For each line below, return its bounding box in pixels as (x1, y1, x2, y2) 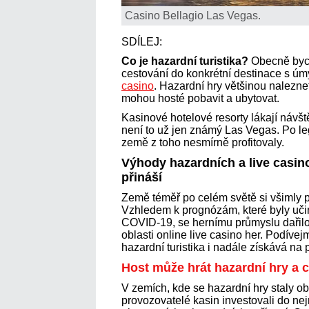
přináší (121, 170, 162, 184)
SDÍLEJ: (121, 35, 165, 48)
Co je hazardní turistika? (121, 54, 248, 67)
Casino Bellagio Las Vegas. (125, 9, 261, 21)
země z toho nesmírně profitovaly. (121, 136, 284, 148)
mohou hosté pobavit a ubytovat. (121, 92, 282, 104)
